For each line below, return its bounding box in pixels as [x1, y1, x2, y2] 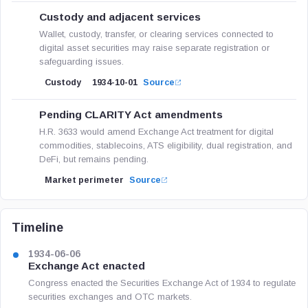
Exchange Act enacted [28, 260, 145, 272]
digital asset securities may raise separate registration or [39, 43, 269, 53]
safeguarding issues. [39, 56, 124, 67]
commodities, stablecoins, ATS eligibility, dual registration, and [39, 140, 292, 151]
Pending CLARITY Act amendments [39, 109, 223, 120]
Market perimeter [45, 175, 124, 185]
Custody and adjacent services [39, 11, 201, 23]
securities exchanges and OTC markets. [28, 291, 192, 302]
